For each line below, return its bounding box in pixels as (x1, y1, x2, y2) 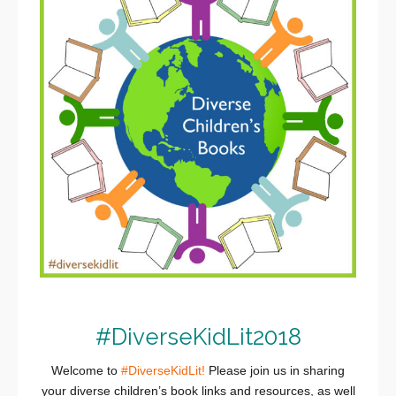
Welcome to (51, 363, 121, 378)
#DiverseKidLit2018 (95, 324, 301, 350)
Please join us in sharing (205, 363, 345, 378)
